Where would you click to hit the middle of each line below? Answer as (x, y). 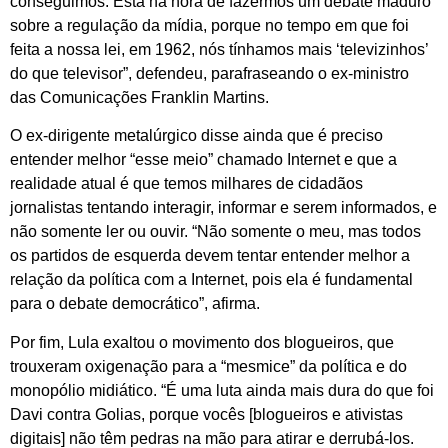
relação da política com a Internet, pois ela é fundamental (211, 280)
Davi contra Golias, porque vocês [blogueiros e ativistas (206, 414)
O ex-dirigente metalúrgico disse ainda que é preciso (196, 136)
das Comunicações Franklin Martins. (139, 98)
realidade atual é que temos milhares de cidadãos (186, 184)
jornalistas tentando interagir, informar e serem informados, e (223, 208)
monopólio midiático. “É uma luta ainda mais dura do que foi (222, 390)
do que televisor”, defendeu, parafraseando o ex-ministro (209, 74)
